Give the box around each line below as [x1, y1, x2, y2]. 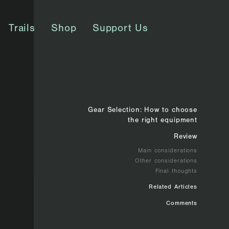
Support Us [92, 25, 148, 35]
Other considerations [135, 158, 198, 165]
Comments [166, 200, 198, 207]
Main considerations [138, 148, 198, 154]
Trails [8, 25, 36, 35]
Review [173, 134, 198, 142]
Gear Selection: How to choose [88, 107, 198, 115]
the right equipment [128, 118, 198, 125]
